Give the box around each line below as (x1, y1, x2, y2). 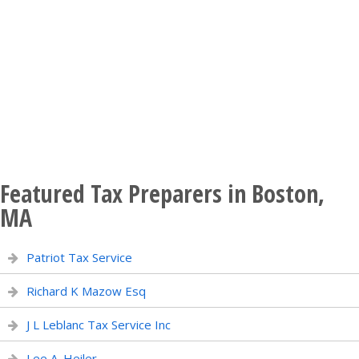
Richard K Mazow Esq (26, 283, 146, 299)
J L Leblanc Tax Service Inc (26, 317, 171, 333)
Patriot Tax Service (26, 249, 132, 265)
